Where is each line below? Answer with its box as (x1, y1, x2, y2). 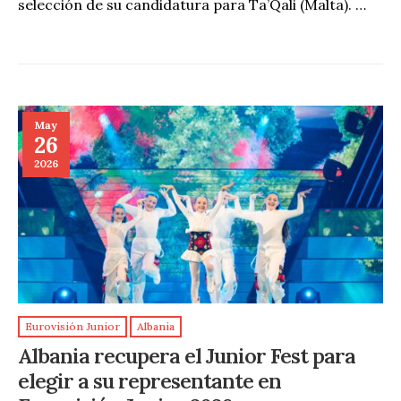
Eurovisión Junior (25, 320, 120, 334)
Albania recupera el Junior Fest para (18, 342, 355, 370)
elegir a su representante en (18, 367, 281, 395)
